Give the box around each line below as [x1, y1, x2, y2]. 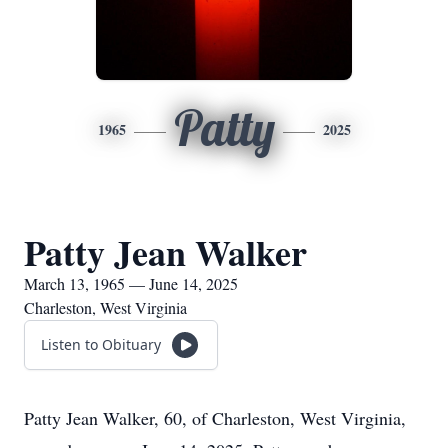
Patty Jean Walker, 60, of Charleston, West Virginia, [24, 406, 406, 430]
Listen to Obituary [41, 335, 161, 354]
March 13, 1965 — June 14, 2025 [24, 273, 238, 294]
